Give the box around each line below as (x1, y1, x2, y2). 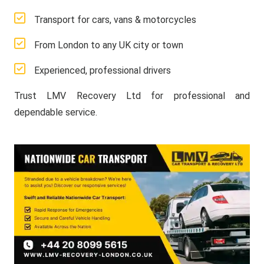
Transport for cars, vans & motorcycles (34, 14, 196, 25)
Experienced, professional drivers (34, 65, 171, 76)
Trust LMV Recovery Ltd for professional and (14, 90, 250, 101)
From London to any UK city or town (34, 39, 183, 51)
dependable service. (14, 107, 97, 118)
